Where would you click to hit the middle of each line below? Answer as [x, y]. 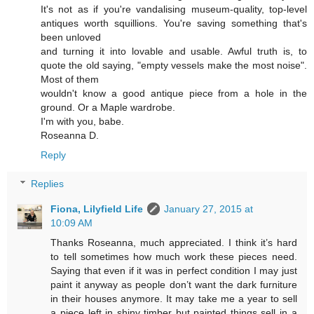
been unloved [71, 37]
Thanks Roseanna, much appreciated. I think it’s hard [174, 243]
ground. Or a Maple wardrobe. [108, 107]
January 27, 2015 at [209, 209]
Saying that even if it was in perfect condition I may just [174, 271]
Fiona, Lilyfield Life [97, 209]
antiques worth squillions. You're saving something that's [174, 23]
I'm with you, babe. [82, 121]
